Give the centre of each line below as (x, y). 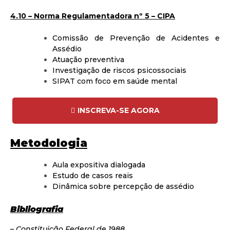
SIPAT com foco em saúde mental (115, 81)
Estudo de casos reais (93, 176)
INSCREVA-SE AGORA (118, 110)
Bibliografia (37, 209)
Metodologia (49, 143)
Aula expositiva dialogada (99, 165)
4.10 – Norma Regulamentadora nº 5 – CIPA (93, 16)
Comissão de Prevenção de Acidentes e (136, 38)
